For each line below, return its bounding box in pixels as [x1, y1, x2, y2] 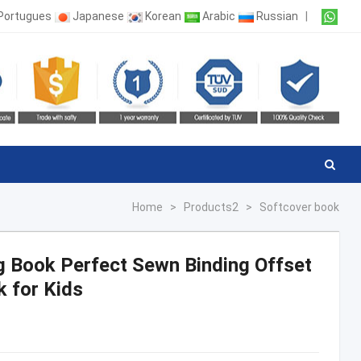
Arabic [202, 10, 236, 23]
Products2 [184, 201, 239, 214]
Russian [256, 10, 299, 23]
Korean [145, 10, 182, 23]
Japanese [73, 10, 125, 23]
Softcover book [259, 201, 340, 214]
